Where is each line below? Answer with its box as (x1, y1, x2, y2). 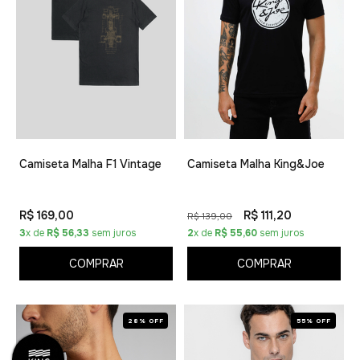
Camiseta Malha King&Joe (187, 156, 325, 171)
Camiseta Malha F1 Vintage (19, 156, 162, 171)
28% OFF (127, 316, 164, 325)
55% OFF (296, 316, 331, 325)
